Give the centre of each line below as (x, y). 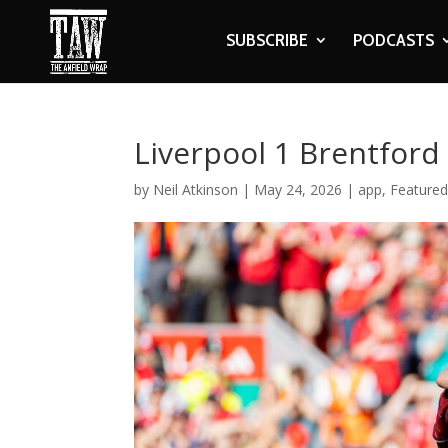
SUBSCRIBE (266, 40)
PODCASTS (393, 40)
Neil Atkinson (196, 189)
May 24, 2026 (298, 189)
